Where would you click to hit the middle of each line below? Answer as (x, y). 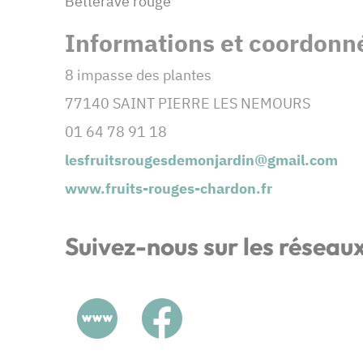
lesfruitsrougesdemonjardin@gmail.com (201, 160)
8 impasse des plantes (138, 75)
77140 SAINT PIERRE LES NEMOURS (188, 104)
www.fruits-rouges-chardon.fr (169, 189)
